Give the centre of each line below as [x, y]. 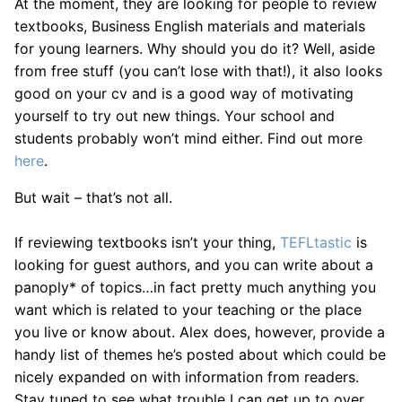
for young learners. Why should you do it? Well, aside [195, 48]
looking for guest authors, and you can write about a [194, 265]
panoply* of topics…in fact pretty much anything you [195, 287]
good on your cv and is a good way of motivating [184, 93]
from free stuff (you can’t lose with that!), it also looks [198, 71]
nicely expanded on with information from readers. [187, 377]
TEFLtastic [316, 242]
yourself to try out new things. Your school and [175, 116]
